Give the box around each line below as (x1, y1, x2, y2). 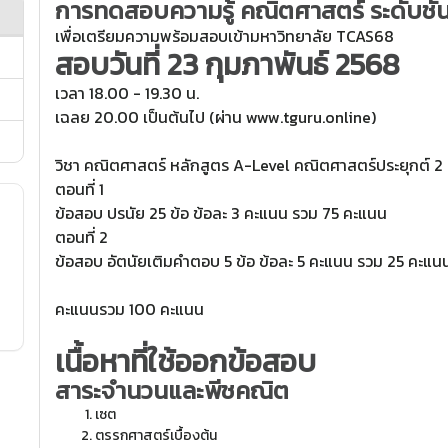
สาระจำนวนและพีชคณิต (55, 373, 290, 408)
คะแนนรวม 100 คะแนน (55, 297, 205, 321)
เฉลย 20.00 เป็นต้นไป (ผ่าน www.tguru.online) (55, 105, 377, 129)
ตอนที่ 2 (55, 225, 109, 249)
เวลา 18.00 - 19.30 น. (55, 81, 200, 105)
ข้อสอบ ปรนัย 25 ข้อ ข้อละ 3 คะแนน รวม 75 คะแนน (55, 201, 388, 225)
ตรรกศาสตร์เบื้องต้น (95, 425, 218, 446)
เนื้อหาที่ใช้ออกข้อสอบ (55, 339, 317, 384)
